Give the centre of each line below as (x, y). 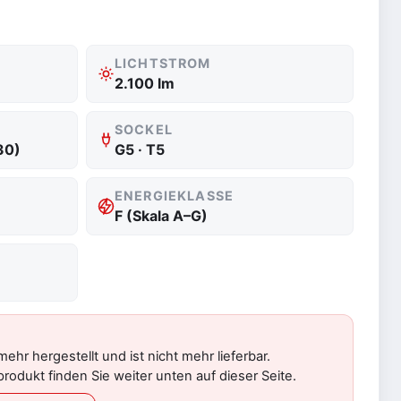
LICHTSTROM (163, 64)
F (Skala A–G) (162, 216)
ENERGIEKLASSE (174, 196)
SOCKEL (144, 130)
